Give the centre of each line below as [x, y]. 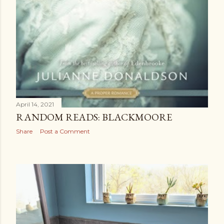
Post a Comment [65, 131]
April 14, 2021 [35, 104]
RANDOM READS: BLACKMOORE [94, 117]
